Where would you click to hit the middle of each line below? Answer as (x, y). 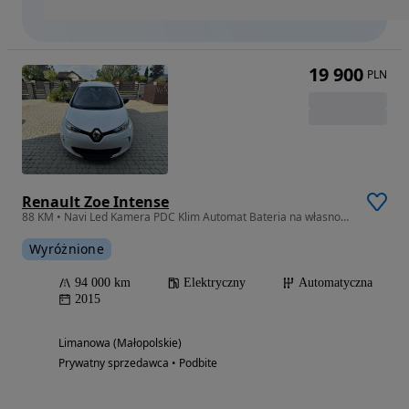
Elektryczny (215, 283)
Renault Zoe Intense (95, 202)
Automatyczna (336, 283)
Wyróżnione (67, 249)
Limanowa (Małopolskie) (120, 343)
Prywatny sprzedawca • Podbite (138, 363)
